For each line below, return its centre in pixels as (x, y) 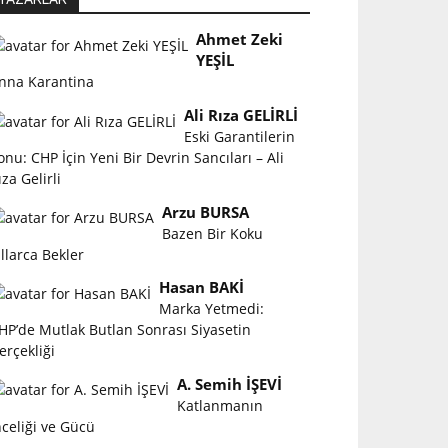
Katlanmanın (220, 405)
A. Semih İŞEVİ (230, 384)
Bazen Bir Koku (213, 233)
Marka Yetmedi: (212, 309)
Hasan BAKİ (202, 288)
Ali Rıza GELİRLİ (241, 115)
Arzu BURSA (206, 212)
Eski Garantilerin (240, 136)
